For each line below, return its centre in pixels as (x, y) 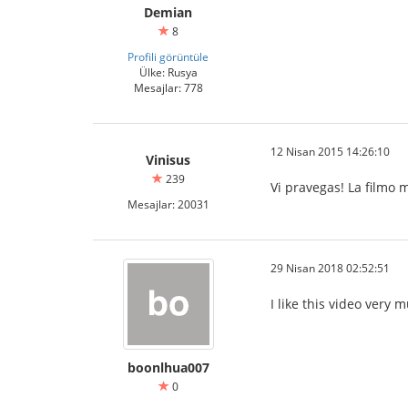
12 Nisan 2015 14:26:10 (330, 151)
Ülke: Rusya (168, 72)
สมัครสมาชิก (306, 377)
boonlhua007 (168, 367)
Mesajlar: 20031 (168, 204)
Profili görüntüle (168, 56)
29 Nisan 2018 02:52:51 (330, 268)
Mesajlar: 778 (168, 87)
